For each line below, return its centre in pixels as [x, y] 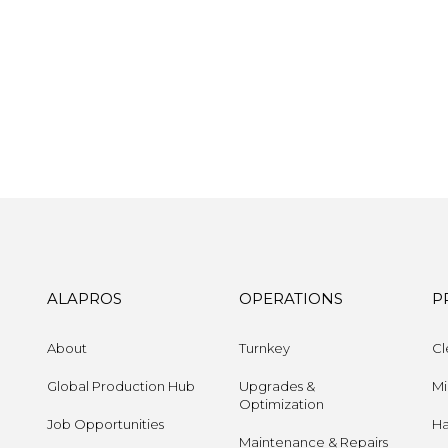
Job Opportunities [105, 423]
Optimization [281, 403]
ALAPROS [84, 298]
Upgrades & [277, 385]
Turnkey [264, 347]
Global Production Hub [120, 385]
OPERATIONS [291, 298]
